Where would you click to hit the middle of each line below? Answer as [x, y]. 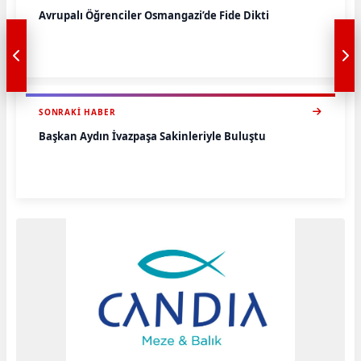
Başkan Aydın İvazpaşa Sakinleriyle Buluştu [152, 136]
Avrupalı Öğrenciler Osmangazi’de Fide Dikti [154, 15]
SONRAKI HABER [77, 112]
